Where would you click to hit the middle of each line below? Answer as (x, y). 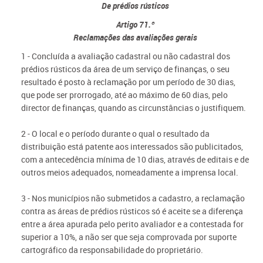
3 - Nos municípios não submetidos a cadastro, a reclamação (133, 198)
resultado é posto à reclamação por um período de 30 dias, (128, 82)
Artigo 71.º (135, 24)
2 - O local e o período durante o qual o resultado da (115, 134)
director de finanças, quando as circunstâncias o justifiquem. (133, 108)
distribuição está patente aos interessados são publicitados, (132, 146)
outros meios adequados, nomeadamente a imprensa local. (129, 172)
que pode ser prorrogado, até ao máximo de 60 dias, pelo (124, 95)
